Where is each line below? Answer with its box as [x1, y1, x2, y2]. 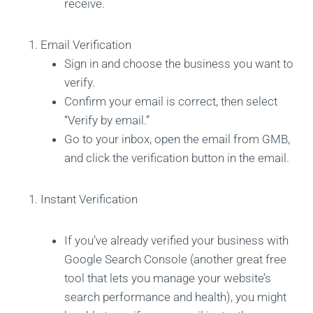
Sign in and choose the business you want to [64, 57, 293, 71]
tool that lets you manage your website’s [64, 271, 271, 286]
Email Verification [41, 38, 131, 52]
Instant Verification [41, 192, 138, 207]
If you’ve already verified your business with [64, 233, 289, 248]
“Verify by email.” [64, 113, 150, 128]
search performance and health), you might [64, 290, 286, 305]
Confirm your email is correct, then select [64, 94, 277, 109]
